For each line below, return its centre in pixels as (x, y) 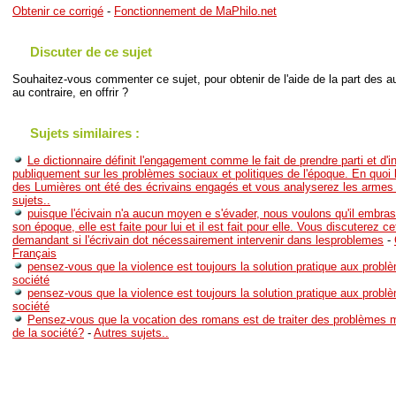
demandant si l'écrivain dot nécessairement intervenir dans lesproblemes (198, 240)
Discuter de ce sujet (91, 52)
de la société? (48, 333)
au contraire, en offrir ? (70, 93)
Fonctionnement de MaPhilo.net (195, 11)
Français (34, 254)
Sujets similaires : (85, 133)
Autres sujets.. (131, 333)
